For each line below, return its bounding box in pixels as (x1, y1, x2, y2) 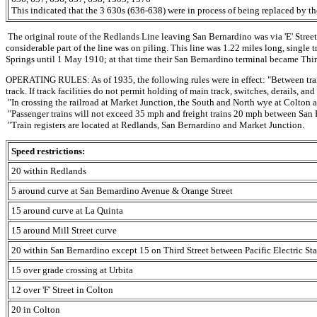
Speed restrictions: (11, 145, 85, 156)
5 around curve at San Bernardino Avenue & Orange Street (11, 185, 233, 196)
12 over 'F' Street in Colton (11, 284, 113, 295)
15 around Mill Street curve (11, 224, 117, 236)
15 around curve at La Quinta (11, 204, 123, 216)
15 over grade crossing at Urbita (11, 264, 133, 275)
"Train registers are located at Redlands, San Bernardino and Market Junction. (6, 119, 304, 130)
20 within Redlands (11, 165, 86, 176)
